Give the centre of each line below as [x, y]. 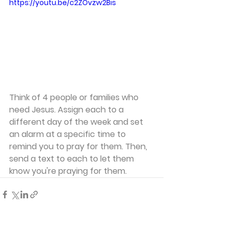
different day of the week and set [77, 122]
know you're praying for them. [68, 171]
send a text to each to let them [73, 158]
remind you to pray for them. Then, [79, 146]
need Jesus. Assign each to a [67, 109]
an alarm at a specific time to [68, 134]
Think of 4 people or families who [75, 97]
